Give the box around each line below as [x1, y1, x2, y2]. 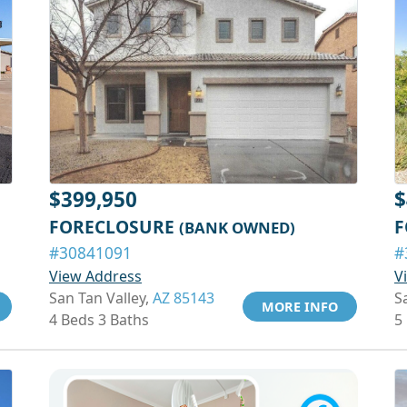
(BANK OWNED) [179, 217, 295, 238]
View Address [49, 266, 142, 286]
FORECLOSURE [49, 214, 179, 239]
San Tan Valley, [49, 288, 153, 308]
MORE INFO [262, 298, 338, 315]
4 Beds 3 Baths [49, 310, 149, 330]
